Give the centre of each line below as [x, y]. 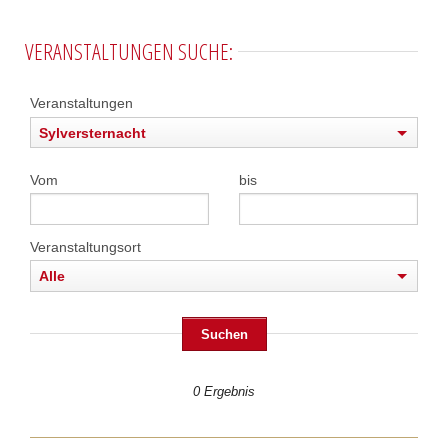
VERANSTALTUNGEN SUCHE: [128, 51]
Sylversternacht [92, 132]
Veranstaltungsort [85, 246]
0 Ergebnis [224, 392]
